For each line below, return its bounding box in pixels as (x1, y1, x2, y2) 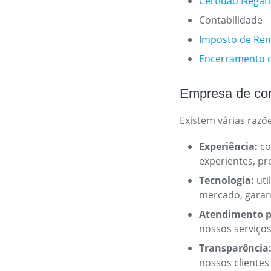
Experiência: (199, 140, 258, 153)
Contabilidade (199, 13, 263, 27)
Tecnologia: (199, 174, 255, 187)
